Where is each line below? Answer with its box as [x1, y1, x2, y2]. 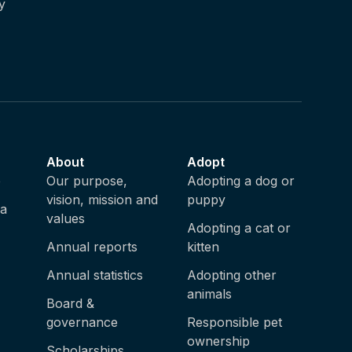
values [46, 211, 86, 226]
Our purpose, [46, 173, 128, 189]
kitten [186, 239, 219, 255]
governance [46, 314, 119, 330]
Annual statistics [46, 267, 144, 283]
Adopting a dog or [186, 173, 295, 189]
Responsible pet [186, 314, 282, 330]
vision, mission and [46, 192, 159, 207]
